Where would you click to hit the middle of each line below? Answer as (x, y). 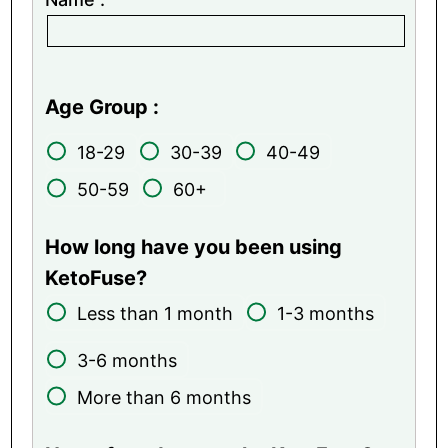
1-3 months (326, 313)
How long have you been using (194, 246)
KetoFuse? (96, 277)
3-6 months (127, 360)
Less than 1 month (155, 313)
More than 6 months (164, 397)
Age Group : (102, 106)
